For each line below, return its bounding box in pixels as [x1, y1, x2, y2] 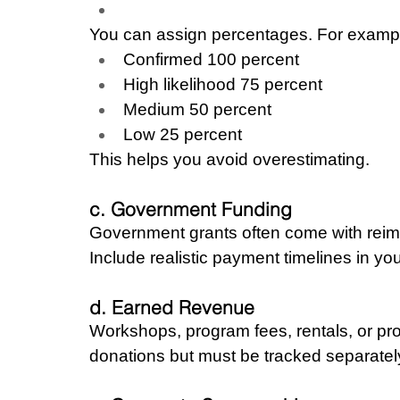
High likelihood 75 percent [123, 74, 322, 94]
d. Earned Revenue [89, 295, 254, 319]
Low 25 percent [123, 124, 242, 144]
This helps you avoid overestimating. [89, 149, 370, 169]
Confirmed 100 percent [123, 49, 299, 69]
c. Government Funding [89, 196, 292, 221]
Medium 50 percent [123, 99, 271, 119]
